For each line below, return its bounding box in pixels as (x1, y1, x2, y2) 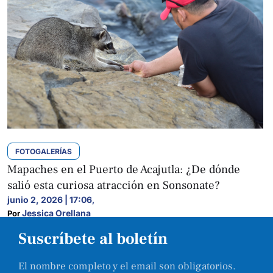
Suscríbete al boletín (18, 229, 168, 249)
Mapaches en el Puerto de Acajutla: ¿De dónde (7, 162, 240, 177)
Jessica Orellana (22, 208, 91, 218)
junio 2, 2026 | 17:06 (7, 194, 92, 205)
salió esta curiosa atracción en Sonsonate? (7, 178, 220, 193)
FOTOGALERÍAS (15, 147, 72, 156)
